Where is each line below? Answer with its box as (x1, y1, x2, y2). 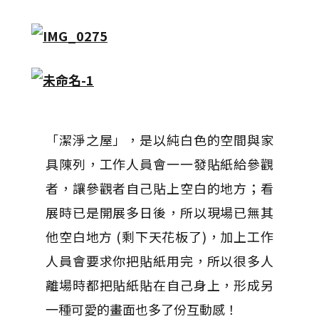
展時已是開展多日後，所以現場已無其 (46, 203, 273, 221)
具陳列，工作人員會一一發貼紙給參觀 (46, 155, 273, 173)
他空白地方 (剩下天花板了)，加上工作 (46, 227, 273, 246)
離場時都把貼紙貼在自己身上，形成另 (46, 276, 273, 294)
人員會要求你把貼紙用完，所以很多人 (46, 251, 273, 270)
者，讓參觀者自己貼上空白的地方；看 (46, 179, 273, 197)
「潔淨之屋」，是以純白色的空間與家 (46, 130, 273, 149)
